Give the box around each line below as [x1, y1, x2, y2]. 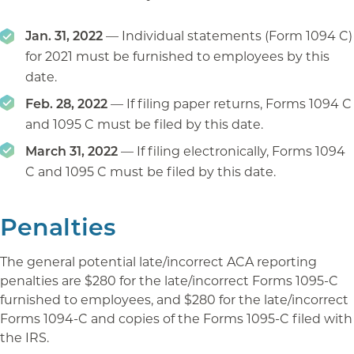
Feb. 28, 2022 [25, 94, 107, 111]
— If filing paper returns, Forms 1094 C [107, 94, 352, 111]
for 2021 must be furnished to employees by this [25, 47, 330, 64]
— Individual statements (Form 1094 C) [103, 26, 352, 43]
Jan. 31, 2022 [25, 26, 103, 43]
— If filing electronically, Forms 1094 [118, 141, 345, 159]
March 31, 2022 [25, 141, 118, 159]
